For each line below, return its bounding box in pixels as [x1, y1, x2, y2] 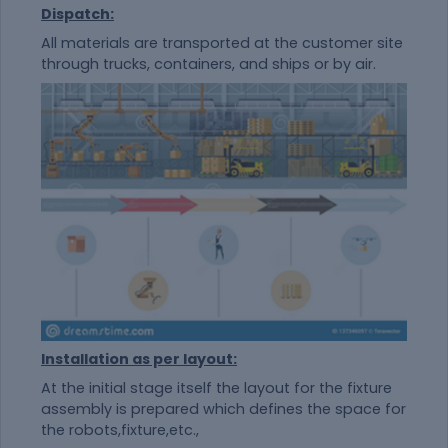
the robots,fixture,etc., [41, 419, 199, 440]
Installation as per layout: [41, 348, 237, 369]
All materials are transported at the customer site [41, 32, 403, 53]
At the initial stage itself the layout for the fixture [41, 377, 392, 398]
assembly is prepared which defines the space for [41, 398, 406, 419]
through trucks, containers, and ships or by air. [41, 53, 376, 74]
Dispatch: [41, 3, 114, 24]
